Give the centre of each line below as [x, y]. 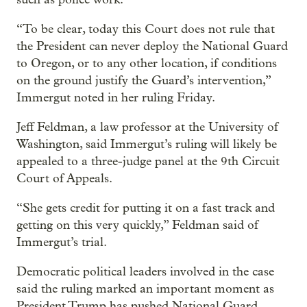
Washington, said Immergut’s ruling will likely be [147, 144]
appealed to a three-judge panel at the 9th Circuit [148, 161]
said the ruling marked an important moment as [145, 288]
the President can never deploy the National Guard [152, 46]
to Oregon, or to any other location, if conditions [147, 63]
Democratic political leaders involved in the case [145, 271]
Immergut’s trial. [62, 242]
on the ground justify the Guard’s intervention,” [144, 80]
